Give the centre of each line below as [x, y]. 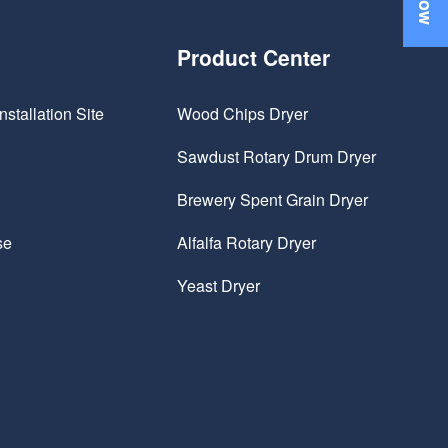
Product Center [253, 57]
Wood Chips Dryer [242, 114]
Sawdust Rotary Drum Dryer [276, 157]
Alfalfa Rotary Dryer [246, 243]
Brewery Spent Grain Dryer [272, 200]
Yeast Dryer [218, 286]
